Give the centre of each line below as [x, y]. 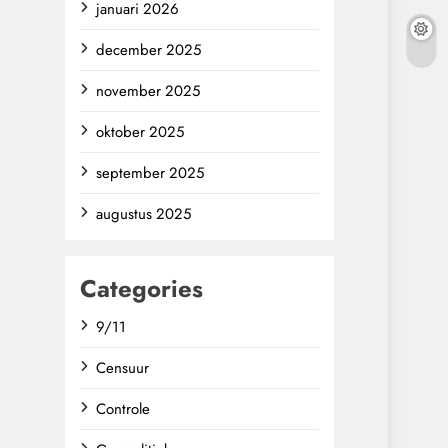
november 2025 [148, 91]
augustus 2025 [143, 214]
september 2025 [150, 173]
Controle [123, 409]
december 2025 [148, 50]
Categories [141, 288]
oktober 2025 [140, 132]
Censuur [122, 368]
